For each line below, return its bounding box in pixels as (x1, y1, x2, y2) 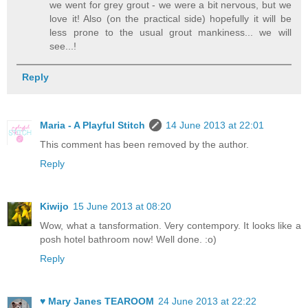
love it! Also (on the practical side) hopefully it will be (49, 12, 291, 24)
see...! (49, 40, 77, 52)
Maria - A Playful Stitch (40, 120, 145, 131)
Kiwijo (40, 201, 69, 212)
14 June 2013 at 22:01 (166, 120, 264, 131)
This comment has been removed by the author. (40, 139, 249, 151)
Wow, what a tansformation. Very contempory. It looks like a (40, 220, 301, 232)
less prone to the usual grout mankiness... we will (49, 26, 291, 38)
